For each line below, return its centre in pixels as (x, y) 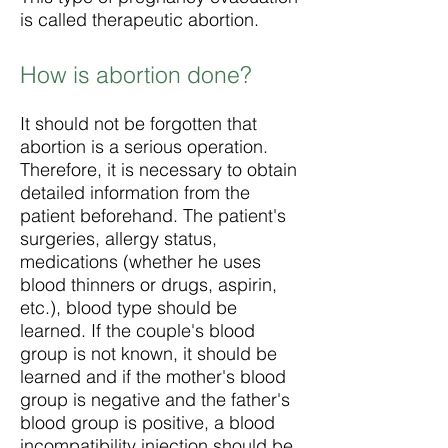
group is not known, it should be (148, 353)
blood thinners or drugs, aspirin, (148, 284)
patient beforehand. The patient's (153, 215)
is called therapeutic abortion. (139, 19)
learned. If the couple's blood (137, 330)
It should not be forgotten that (138, 123)
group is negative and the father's (155, 399)
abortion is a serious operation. (144, 146)
